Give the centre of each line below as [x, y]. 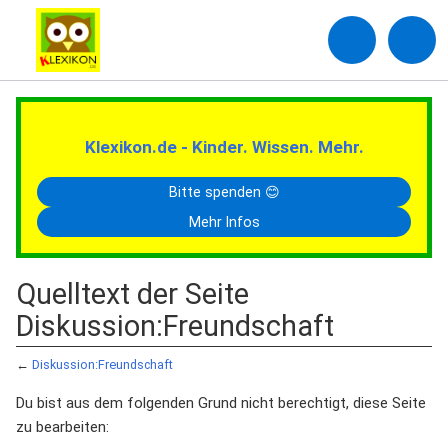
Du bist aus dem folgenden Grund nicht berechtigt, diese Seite [221, 403]
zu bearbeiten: [62, 427]
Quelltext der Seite [132, 294]
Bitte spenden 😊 [224, 192]
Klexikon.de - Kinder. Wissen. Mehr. [224, 147]
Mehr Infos [224, 222]
